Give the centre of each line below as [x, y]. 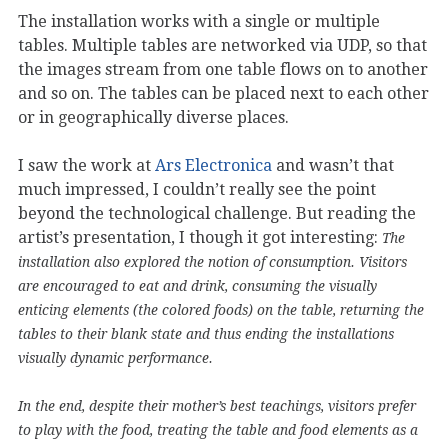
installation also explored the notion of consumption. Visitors [212, 261]
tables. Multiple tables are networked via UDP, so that [222, 45]
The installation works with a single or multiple [199, 21]
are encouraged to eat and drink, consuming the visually [197, 285]
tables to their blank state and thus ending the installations [206, 333]
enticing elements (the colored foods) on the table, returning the [221, 309]
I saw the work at [86, 165]
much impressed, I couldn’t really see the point [197, 189]
